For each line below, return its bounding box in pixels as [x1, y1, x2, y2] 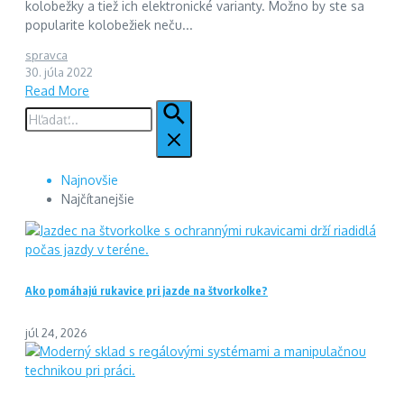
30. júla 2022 [25, 64, 93, 79]
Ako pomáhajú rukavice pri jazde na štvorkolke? [25, 284, 268, 298]
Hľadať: [24, 100, 66, 116]
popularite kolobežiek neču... [25, 16, 193, 32]
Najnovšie [61, 171, 118, 188]
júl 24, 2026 [25, 326, 87, 341]
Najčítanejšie [61, 190, 134, 207]
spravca [25, 47, 68, 62]
